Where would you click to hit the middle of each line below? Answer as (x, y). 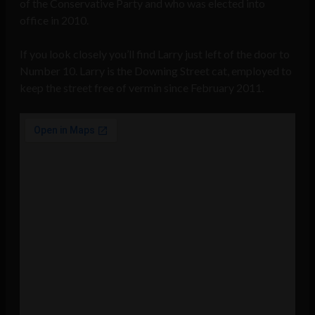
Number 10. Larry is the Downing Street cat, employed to (156, 71)
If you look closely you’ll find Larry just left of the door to (155, 54)
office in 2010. (54, 20)
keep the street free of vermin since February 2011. (142, 88)
